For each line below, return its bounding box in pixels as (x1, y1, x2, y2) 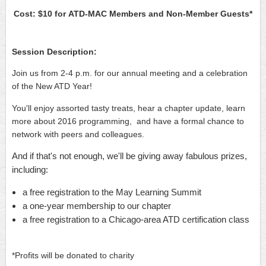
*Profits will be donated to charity (12, 251, 134, 261)
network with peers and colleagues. (12, 129, 144, 140)
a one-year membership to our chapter (23, 201, 171, 211)
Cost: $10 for (14, 9, 66, 19)
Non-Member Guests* (166, 9, 252, 19)
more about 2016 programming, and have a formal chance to (12, 116, 244, 126)
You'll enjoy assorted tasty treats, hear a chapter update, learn (12, 103, 245, 113)
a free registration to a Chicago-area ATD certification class (23, 214, 249, 225)
